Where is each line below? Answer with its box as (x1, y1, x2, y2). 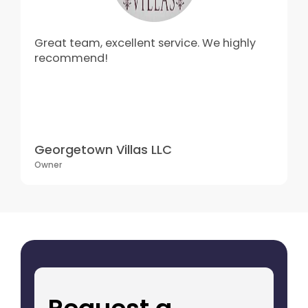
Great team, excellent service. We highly (34, 35, 256, 52)
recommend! (34, 50, 108, 67)
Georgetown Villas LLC (34, 141, 172, 159)
